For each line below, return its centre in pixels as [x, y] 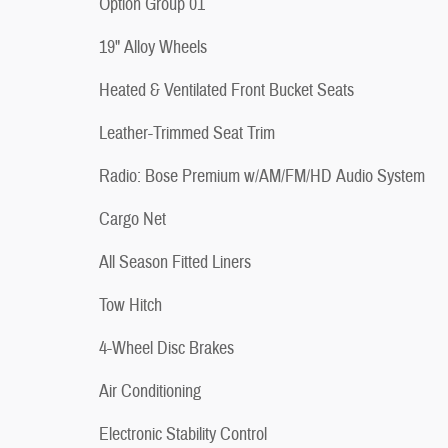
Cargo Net [132, 219]
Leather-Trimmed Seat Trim [187, 133]
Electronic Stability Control [183, 434]
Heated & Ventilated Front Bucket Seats [226, 90]
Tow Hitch [130, 305]
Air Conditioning [150, 391]
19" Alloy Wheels [153, 47]
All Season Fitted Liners [175, 262]
